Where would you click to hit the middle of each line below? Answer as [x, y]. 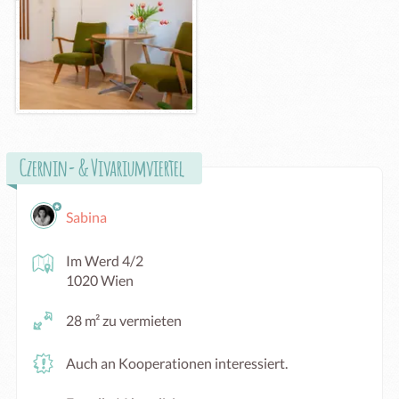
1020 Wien [100, 280]
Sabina [86, 217]
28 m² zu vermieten [124, 320]
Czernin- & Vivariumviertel [102, 167]
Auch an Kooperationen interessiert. [177, 362]
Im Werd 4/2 [105, 260]
